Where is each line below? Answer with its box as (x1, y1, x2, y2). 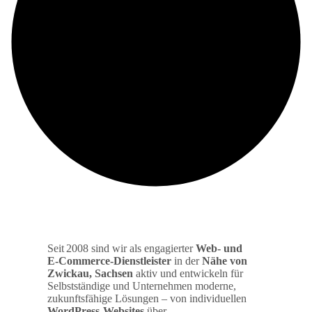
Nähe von (202, 254, 247, 267)
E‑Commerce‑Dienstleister (47, 254, 171, 267)
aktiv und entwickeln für (133, 267, 243, 279)
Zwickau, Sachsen (47, 267, 133, 279)
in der (171, 254, 202, 267)
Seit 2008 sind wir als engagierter (47, 242, 196, 254)
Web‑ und (196, 242, 242, 254)
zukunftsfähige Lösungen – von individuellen (47, 292, 247, 304)
